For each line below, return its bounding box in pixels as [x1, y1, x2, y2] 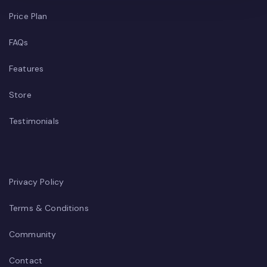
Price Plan [9, 11, 48, 22]
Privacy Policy [9, 176, 64, 188]
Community [9, 229, 57, 240]
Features [9, 63, 44, 74]
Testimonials [9, 116, 59, 127]
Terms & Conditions [9, 203, 89, 214]
